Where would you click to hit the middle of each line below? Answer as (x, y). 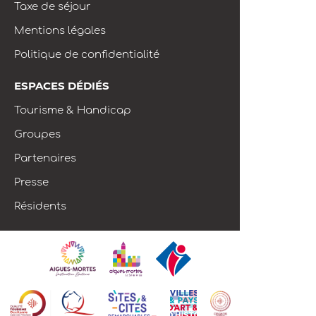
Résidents (40, 207)
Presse (31, 183)
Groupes (37, 135)
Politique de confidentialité (87, 55)
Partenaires (45, 159)
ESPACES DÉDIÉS (62, 86)
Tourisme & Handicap (73, 111)
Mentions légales (60, 31)
